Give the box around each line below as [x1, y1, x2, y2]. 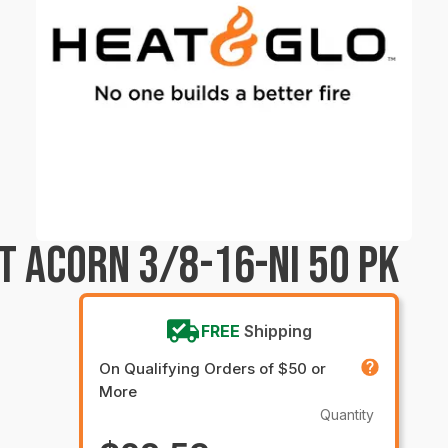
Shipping [244, 321, 313, 341]
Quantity [320, 406, 374, 423]
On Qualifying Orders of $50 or [98, 359, 326, 378]
